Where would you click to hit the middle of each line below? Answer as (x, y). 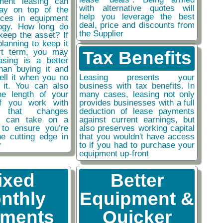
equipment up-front (114, 154)
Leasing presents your (137, 77)
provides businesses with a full (137, 103)
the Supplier (101, 34)
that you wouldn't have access (137, 137)
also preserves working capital (137, 128)
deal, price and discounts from (137, 25)
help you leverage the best (137, 17)
